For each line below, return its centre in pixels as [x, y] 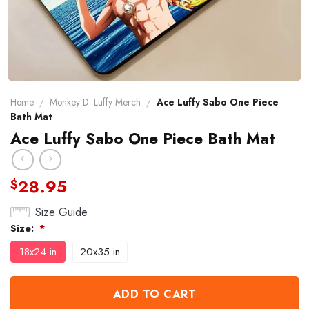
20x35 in [100, 251]
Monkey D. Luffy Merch [96, 102]
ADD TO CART [154, 294]
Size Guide [61, 212]
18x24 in [38, 251]
